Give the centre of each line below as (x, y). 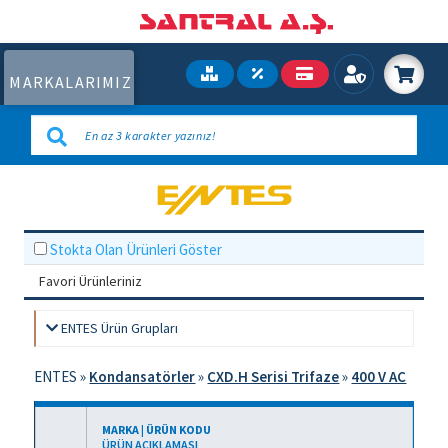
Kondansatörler (142, 376)
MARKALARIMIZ (70, 82)
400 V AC (379, 376)
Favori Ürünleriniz (91, 281)
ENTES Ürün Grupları (118, 328)
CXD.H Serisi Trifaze (273, 376)
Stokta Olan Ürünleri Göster (136, 249)
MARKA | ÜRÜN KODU (157, 429)
